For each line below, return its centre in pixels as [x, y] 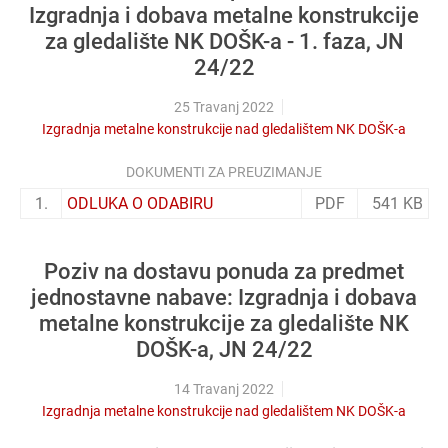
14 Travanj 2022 [224, 388]
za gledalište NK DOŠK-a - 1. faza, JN [224, 41]
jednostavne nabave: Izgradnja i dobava [224, 297]
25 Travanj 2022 [224, 106]
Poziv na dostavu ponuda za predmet [224, 271]
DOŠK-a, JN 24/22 [224, 349]
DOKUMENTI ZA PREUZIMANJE [224, 171]
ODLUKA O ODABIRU [140, 203]
